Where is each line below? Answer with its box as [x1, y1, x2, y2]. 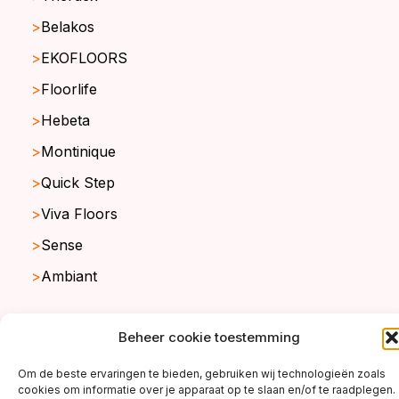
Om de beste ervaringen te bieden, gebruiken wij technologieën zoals [18, 367, 386, 380]
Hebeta [41, 111, 90, 130]
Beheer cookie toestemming [118, 329, 300, 346]
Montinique [41, 142, 116, 161]
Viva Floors [41, 205, 118, 224]
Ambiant [41, 267, 97, 286]
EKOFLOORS [41, 49, 127, 68]
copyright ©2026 [13, 340, 114, 356]
